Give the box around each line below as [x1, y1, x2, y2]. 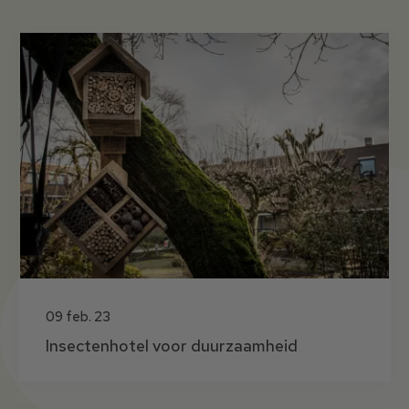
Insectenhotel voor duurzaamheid [46, 335, 298, 357]
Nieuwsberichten [17, 29, 184, 58]
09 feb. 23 [46, 308, 110, 327]
